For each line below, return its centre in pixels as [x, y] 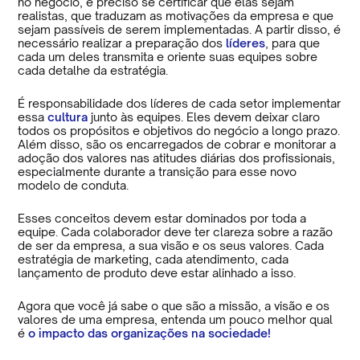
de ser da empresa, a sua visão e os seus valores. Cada [171, 245]
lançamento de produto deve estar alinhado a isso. [157, 272]
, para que [293, 43]
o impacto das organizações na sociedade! [150, 333]
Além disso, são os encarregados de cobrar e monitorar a [177, 144]
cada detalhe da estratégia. [93, 70]
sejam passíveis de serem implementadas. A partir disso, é [180, 29]
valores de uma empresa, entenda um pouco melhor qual [176, 319]
